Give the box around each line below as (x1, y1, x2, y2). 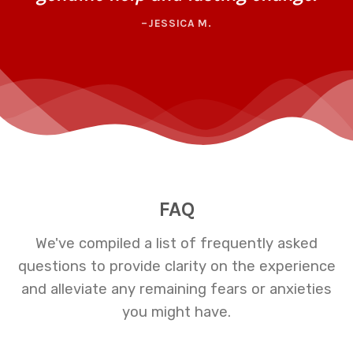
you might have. (122, 303, 231, 321)
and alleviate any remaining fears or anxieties (21, 280, 332, 298)
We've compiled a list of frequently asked (35, 234, 318, 252)
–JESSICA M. (141, 17, 212, 29)
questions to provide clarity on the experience (17, 257, 336, 275)
